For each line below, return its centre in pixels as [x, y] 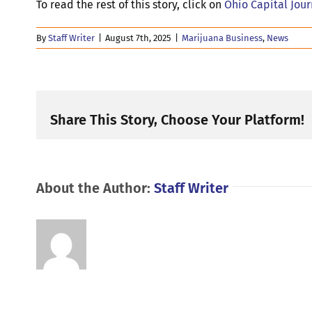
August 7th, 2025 [138, 38]
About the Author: [95, 188]
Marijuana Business [222, 38]
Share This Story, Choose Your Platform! [177, 120]
